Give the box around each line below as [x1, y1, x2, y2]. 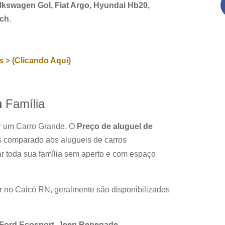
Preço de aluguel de [77, 122, 153, 131]
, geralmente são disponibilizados [50, 185, 170, 194]
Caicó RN [15, 185, 50, 194]
